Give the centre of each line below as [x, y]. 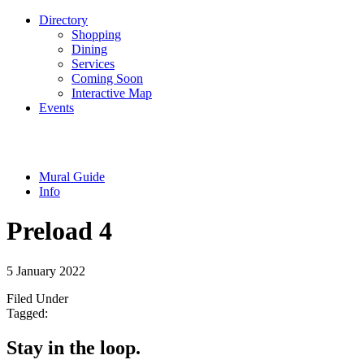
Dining [89, 49]
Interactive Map [112, 93]
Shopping [96, 35]
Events [56, 108]
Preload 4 [59, 231]
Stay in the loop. [74, 347]
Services [93, 64]
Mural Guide [72, 177]
